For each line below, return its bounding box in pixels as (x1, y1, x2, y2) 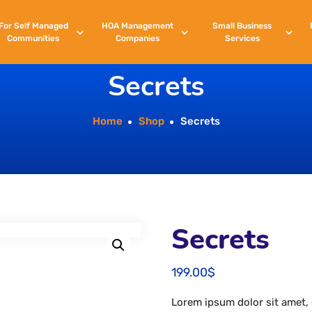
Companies (116, 33, 160, 43)
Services (224, 33, 260, 43)
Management (119, 21, 174, 31)
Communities (7, 33, 60, 43)
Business (235, 21, 272, 31)
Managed (29, 21, 68, 31)
